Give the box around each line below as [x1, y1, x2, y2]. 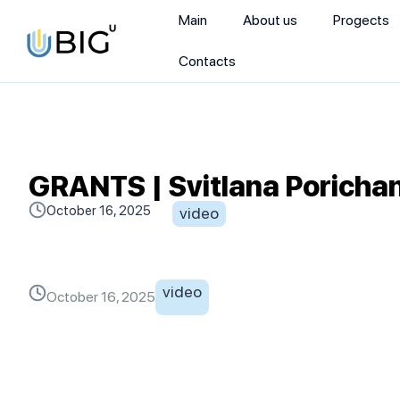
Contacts [179, 53, 236, 70]
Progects [333, 12, 389, 29]
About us [243, 12, 297, 29]
